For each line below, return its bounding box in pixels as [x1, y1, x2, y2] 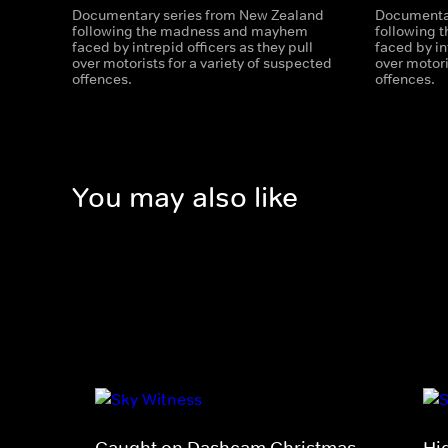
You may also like [72, 180, 298, 216]
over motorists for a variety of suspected [72, 54, 332, 72]
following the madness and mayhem [72, 22, 308, 40]
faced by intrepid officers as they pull [72, 38, 313, 56]
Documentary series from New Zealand [72, 6, 324, 24]
